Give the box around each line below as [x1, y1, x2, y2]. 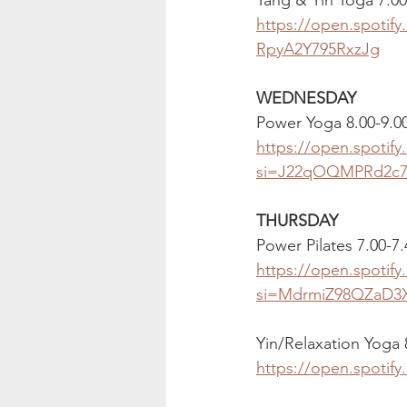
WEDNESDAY [256, 87, 356, 108]
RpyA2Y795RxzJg [256, 38, 380, 59]
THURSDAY [256, 210, 338, 231]
